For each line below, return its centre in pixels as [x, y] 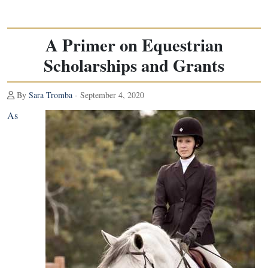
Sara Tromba [51, 95]
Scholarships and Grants [134, 65]
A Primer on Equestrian [134, 45]
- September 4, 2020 [108, 95]
